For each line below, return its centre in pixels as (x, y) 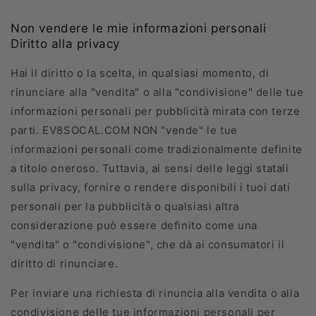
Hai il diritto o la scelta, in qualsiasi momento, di (140, 73)
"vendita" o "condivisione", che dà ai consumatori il (148, 244)
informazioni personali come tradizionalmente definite (157, 149)
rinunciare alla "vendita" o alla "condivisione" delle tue (157, 92)
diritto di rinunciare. (65, 263)
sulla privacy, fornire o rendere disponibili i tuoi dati (151, 187)
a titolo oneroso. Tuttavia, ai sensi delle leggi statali (150, 168)
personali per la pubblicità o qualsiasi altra (125, 206)
